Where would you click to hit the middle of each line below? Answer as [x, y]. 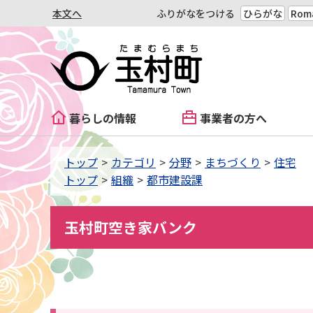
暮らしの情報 [103, 118]
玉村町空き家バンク [131, 227]
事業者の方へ [233, 118]
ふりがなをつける [196, 13]
